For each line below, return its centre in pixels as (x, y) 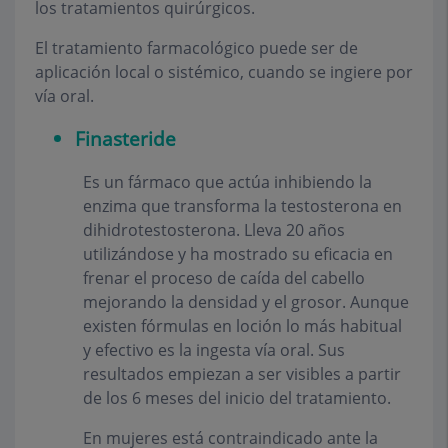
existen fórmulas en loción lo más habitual (242, 326)
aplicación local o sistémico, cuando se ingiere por (224, 72)
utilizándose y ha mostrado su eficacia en (238, 254)
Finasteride (125, 139)
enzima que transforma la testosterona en (242, 206)
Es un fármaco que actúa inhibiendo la (227, 182)
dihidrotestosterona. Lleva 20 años (214, 230)
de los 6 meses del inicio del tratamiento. (237, 398)
